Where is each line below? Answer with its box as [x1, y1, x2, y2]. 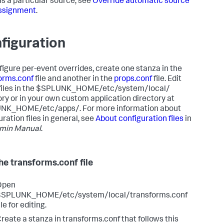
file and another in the [33, 75, 114, 83]
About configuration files [95, 115, 183, 123]
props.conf [114, 75, 152, 83]
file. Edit [152, 75, 181, 83]
